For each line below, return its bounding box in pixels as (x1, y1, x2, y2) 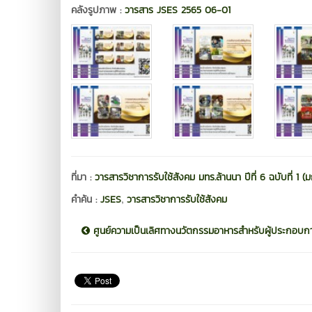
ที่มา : (71, 170, 95, 185)
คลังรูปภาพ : (71, 3, 125, 18)
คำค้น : (71, 192, 100, 208)
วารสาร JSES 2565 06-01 (125, 3, 231, 18)
